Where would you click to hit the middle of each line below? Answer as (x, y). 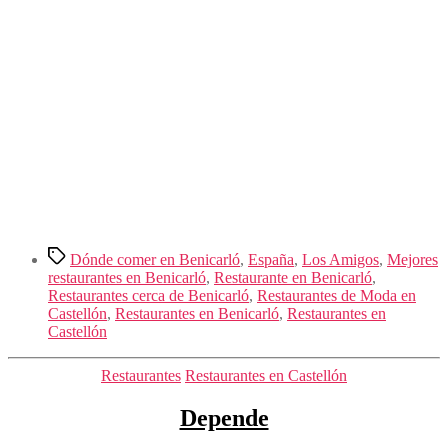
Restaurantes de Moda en (336, 296)
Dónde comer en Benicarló (155, 260)
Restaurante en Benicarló (293, 278)
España (271, 260)
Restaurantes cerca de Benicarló (148, 296)
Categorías (256, 375)
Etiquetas (76, 255)
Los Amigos (340, 260)
